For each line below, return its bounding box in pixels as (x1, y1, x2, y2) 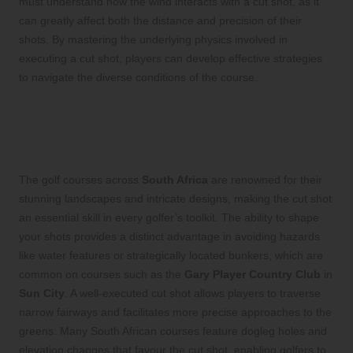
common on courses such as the (19, 267, 184, 281)
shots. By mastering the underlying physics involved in (19, 32, 288, 46)
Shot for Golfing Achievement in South (19, 119, 331, 139)
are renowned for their (208, 173, 322, 186)
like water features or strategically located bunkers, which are (19, 248, 323, 262)
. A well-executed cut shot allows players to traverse (65, 286, 321, 299)
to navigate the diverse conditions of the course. (19, 70, 258, 84)
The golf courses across (19, 173, 142, 186)
